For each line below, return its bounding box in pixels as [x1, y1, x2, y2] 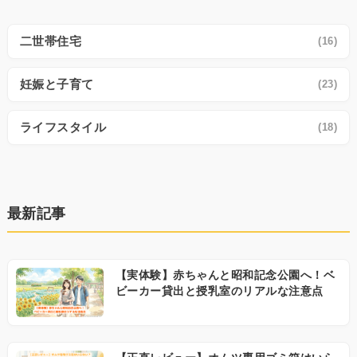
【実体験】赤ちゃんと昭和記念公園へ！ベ [115, 269, 335, 282]
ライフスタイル [19, 120, 107, 134]
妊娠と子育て [19, 76, 94, 91]
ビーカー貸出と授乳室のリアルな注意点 [115, 285, 324, 298]
